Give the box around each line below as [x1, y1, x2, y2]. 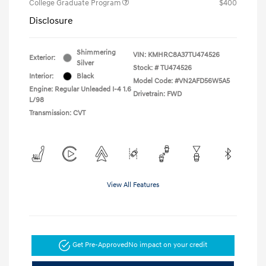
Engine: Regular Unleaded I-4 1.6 [29, 84, 131, 94]
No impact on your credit [128, 240, 208, 250]
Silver [77, 58, 94, 68]
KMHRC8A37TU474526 [148, 50, 220, 59]
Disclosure [29, 14, 73, 27]
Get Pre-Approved [72, 240, 129, 250]
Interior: [29, 71, 53, 81]
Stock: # [133, 63, 159, 72]
